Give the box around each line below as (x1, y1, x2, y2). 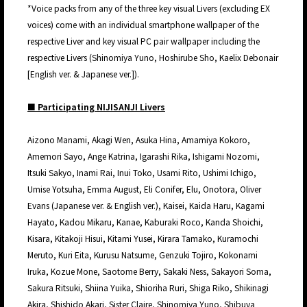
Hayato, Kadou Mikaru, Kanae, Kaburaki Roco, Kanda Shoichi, (27, 216, 263, 228)
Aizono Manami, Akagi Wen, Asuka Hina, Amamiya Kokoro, (27, 134, 250, 146)
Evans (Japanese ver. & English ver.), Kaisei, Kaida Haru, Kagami (27, 199, 265, 212)
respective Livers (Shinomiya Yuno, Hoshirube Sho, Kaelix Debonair (27, 51, 278, 64)
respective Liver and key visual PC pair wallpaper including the (27, 35, 260, 47)
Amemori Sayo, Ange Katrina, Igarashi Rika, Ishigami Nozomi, (27, 150, 260, 162)
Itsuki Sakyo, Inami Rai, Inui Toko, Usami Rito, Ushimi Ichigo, (27, 167, 256, 179)
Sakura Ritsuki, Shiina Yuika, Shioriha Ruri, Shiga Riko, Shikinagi (27, 282, 269, 294)
